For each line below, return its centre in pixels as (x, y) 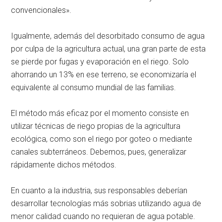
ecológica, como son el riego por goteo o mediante (102, 139)
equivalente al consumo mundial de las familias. (94, 87)
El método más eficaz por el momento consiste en (100, 113)
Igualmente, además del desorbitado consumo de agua (108, 36)
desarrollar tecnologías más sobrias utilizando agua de (106, 203)
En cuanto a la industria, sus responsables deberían (99, 190)
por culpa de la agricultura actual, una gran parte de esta (109, 49)
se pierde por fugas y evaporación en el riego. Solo (100, 61)
